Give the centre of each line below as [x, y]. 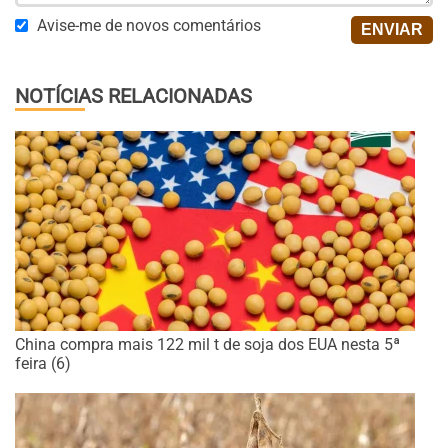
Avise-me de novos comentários [149, 26]
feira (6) [43, 364]
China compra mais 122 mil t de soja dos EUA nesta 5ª [207, 345]
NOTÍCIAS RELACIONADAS [133, 96]
